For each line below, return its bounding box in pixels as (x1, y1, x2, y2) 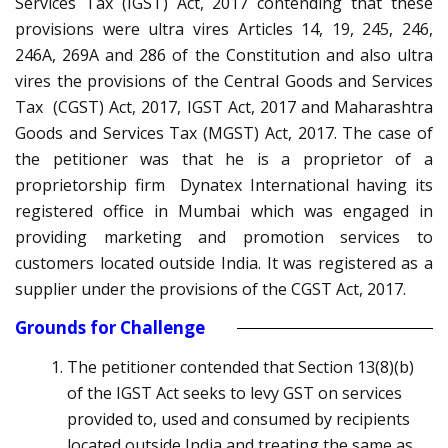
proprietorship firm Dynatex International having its (15, 174, 433, 197)
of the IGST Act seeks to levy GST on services (67, 382, 402, 405)
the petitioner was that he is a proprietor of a (15, 148, 433, 171)
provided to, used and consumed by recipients (67, 408, 410, 431)
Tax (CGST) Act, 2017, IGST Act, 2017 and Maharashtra (15, 96, 433, 119)
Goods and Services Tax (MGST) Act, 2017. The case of (15, 122, 433, 145)
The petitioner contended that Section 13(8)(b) (67, 356, 414, 379)
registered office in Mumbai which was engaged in (15, 200, 433, 223)
